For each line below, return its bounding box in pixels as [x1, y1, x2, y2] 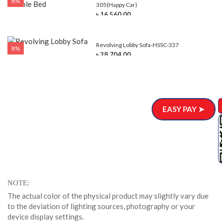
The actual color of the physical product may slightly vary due [7, 191, 209, 201]
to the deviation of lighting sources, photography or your [7, 202, 195, 211]
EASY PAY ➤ [163, 105, 205, 113]
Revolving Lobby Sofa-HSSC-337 [96, 41, 179, 49]
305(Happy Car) [96, 1, 138, 9]
